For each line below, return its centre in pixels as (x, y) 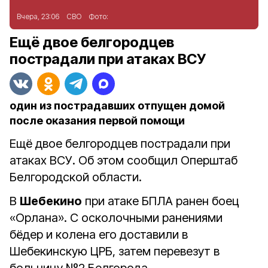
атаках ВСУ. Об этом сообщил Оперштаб (124, 160)
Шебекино (51, 201)
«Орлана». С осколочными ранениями (116, 218)
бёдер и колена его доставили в (99, 234)
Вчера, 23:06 (38, 16)
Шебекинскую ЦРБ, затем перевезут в (115, 251)
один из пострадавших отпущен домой (117, 106)
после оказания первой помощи (97, 121)
